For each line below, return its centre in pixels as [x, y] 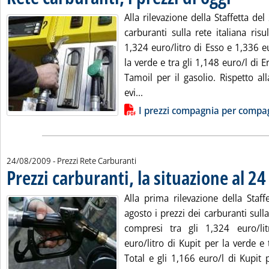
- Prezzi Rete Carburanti [95, 161]
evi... [134, 92]
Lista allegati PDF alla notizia [89, 111]
